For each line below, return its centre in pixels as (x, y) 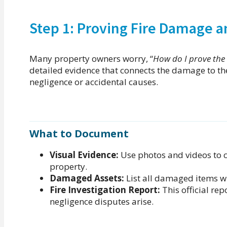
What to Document (79, 134)
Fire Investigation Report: (105, 190)
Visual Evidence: (84, 155)
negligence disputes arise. (102, 202)
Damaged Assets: (87, 178)
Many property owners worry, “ (91, 58)
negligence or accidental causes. (94, 82)
